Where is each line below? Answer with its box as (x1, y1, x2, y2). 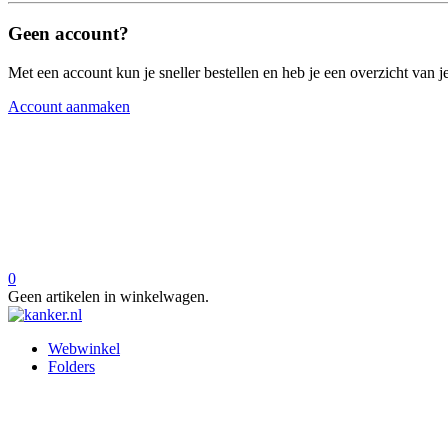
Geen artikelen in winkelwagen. (8, 287, 209, 305)
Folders (48, 357, 95, 375)
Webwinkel (48, 339, 120, 357)
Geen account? (8, 23, 129, 45)
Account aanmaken (8, 97, 130, 115)
